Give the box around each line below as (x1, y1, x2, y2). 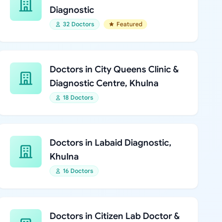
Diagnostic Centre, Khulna (49, 78, 159, 89)
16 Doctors (62, 167, 93, 174)
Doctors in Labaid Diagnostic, (49, 137, 171, 148)
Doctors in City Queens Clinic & (49, 64, 179, 75)
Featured (116, 20, 142, 28)
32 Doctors (62, 20, 94, 28)
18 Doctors (62, 94, 93, 101)
